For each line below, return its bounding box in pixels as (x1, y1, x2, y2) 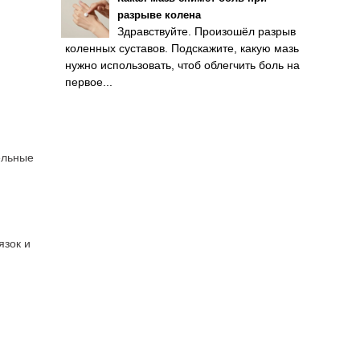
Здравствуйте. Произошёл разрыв (117, 25, 296, 38)
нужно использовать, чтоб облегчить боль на (65, 59, 300, 72)
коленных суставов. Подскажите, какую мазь (65, 42, 299, 55)
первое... (65, 76, 112, 88)
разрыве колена (117, 9, 201, 21)
